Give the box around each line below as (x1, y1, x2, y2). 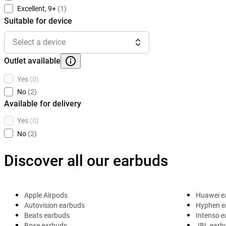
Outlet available (4, 55, 61, 66)
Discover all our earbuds (4, 151, 168, 169)
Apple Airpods (24, 191, 68, 199)
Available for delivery (4, 99, 81, 109)
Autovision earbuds (24, 201, 85, 209)
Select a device (13, 37, 66, 47)
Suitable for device (4, 16, 72, 26)
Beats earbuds (24, 211, 70, 219)
